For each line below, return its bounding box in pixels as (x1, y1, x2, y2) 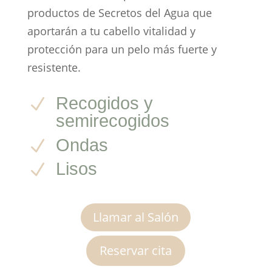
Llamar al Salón (93, 209, 179, 226)
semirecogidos (55, 111, 169, 131)
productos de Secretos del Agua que (27, 5, 212, 21)
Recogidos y (55, 93, 153, 114)
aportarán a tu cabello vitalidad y (27, 24, 195, 39)
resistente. (27, 60, 81, 75)
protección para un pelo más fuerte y (27, 42, 217, 57)
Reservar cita (100, 242, 172, 259)
